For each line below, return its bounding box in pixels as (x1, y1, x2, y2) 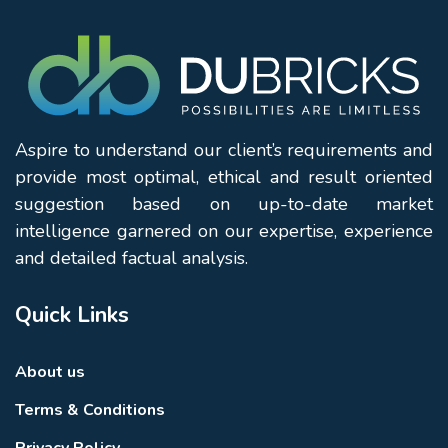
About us (15, 360, 85, 383)
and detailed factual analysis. (15, 245, 248, 270)
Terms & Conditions (15, 398, 165, 421)
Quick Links (15, 299, 129, 330)
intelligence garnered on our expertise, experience (15, 218, 433, 243)
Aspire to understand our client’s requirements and (15, 137, 433, 162)
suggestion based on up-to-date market (15, 191, 433, 216)
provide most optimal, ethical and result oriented (15, 164, 433, 189)
